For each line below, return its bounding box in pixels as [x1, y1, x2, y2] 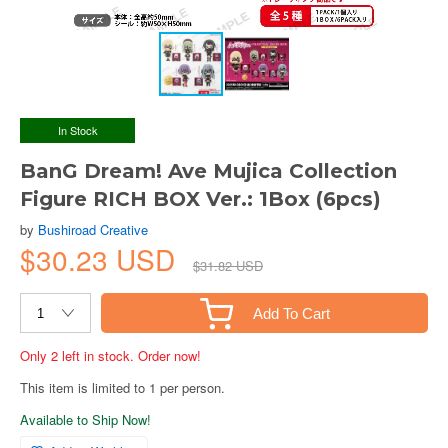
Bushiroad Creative [38, 220, 148, 239]
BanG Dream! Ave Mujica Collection [20, 159, 397, 183]
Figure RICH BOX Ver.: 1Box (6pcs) [20, 187, 381, 211]
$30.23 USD [20, 239, 183, 279]
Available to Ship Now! [20, 410, 151, 429]
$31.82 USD [193, 256, 263, 275]
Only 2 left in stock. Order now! [20, 346, 201, 365]
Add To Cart [252, 304, 330, 322]
